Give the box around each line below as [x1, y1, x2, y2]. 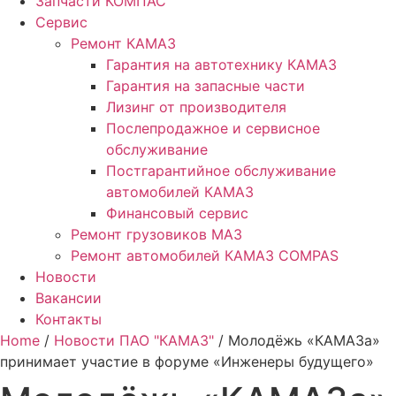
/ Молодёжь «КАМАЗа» [214, 331, 380, 349]
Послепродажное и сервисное [106, 118, 320, 137]
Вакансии [35, 288, 102, 307]
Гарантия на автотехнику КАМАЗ [106, 55, 337, 73]
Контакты [35, 309, 102, 328]
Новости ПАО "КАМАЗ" [54, 331, 214, 349]
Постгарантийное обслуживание [106, 161, 336, 179]
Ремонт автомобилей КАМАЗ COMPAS [71, 246, 339, 264]
